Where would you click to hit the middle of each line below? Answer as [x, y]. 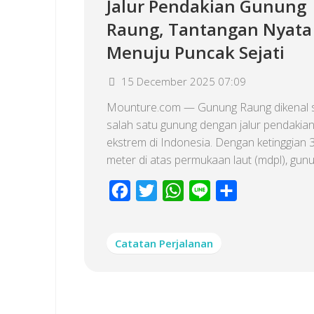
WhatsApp [209, 191]
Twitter [174, 191]
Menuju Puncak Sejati [196, 52]
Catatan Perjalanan [164, 243]
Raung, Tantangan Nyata [209, 29]
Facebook [155, 191]
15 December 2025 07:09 [184, 81]
